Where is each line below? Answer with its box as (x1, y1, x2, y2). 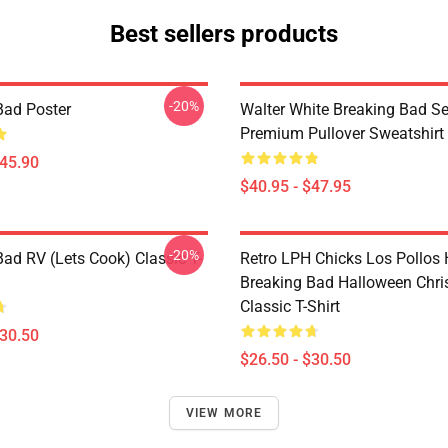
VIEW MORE (185, 406, 263, 420)
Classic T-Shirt (240, 297, 340, 316)
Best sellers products (110, 20, 338, 48)
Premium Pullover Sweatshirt (240, 124, 444, 143)
